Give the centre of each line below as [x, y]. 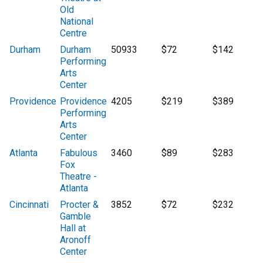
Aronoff [76, 240]
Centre [74, 33]
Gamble [76, 217]
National [77, 22]
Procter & [80, 205]
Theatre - [79, 177]
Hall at [73, 228]
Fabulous [79, 153]
